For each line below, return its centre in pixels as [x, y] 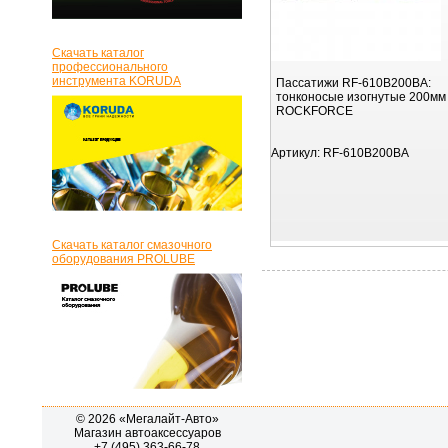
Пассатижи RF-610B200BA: [353, 83]
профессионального [110, 67]
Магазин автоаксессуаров [147, 433]
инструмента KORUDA [116, 81]
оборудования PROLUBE [123, 259]
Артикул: [295, 153]
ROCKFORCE [314, 111]
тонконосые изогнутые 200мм [361, 97]
